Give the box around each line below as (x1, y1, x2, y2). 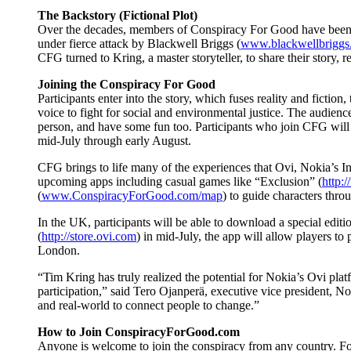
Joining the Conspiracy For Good (38, 77, 215, 91)
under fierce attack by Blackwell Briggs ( (38, 36, 241, 50)
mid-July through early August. (38, 133, 191, 147)
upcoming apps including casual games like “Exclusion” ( (38, 174, 322, 188)
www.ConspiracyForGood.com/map (42, 188, 223, 202)
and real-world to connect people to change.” (38, 298, 259, 312)
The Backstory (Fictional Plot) (38, 8, 197, 22)
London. (38, 243, 80, 257)
